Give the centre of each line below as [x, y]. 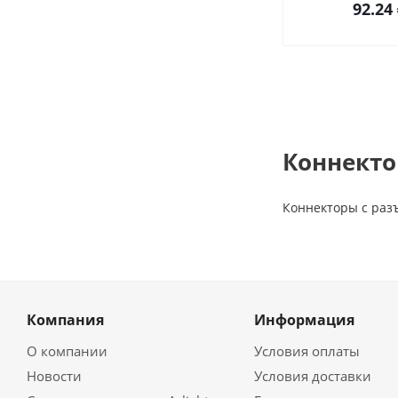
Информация [304, 320]
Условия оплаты [306, 351]
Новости [54, 376]
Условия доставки [312, 376]
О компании [67, 351]
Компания [65, 320]
